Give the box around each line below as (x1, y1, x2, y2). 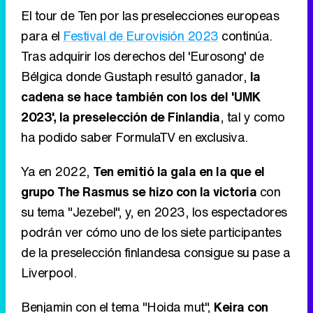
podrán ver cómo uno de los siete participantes (21, 223, 281, 242)
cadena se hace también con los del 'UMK (21, 87, 261, 106)
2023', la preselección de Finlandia (21, 108, 220, 126)
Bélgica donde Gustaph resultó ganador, (21, 67, 250, 86)
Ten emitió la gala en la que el (93, 162, 265, 181)
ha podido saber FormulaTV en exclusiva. (21, 128, 248, 147)
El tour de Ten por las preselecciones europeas (21, 6, 279, 25)
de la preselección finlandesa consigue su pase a (21, 243, 290, 262)
